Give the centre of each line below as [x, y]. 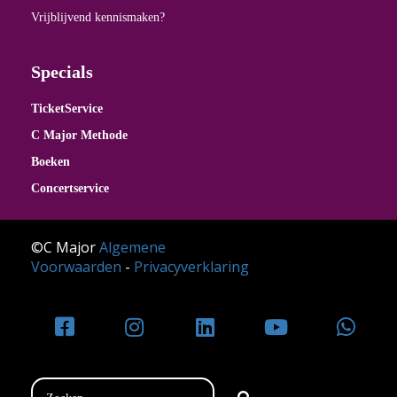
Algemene [132, 248]
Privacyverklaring [191, 267]
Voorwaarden [76, 267]
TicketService [69, 109]
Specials [62, 72]
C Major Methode [79, 136]
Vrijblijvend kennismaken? [100, 18]
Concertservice [70, 189]
